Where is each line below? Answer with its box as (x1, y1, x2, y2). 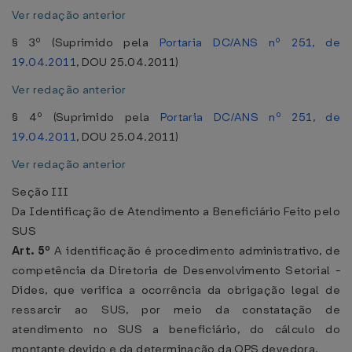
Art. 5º (12, 243, 55, 258)
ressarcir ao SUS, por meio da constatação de (12, 302, 340, 317)
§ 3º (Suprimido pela (12, 35, 159, 50)
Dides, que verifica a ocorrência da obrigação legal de (12, 282, 340, 298)
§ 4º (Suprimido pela (12, 109, 160, 125)
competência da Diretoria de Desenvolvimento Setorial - (12, 262, 340, 278)
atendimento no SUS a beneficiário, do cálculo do (12, 321, 340, 337)
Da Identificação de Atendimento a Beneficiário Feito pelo (12, 203, 340, 219)
